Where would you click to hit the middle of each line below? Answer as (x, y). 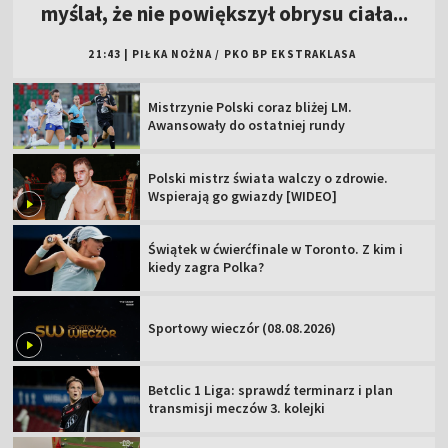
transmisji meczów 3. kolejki (237, 408)
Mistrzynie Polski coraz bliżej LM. (250, 107)
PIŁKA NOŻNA (172, 54)
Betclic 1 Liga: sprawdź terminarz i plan (271, 390)
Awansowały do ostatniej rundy (247, 125)
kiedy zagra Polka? (206, 266)
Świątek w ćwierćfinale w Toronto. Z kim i (276, 248)
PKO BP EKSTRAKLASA (290, 54)
